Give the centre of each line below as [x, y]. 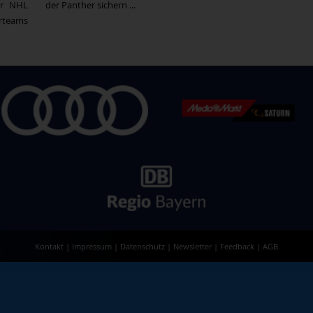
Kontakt [49, 246]
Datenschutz [143, 246]
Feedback [237, 246]
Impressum [92, 246]
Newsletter [192, 246]
